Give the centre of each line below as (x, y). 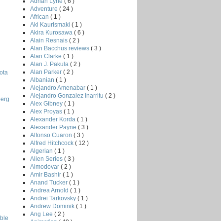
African (40, 17)
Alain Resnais (50, 40)
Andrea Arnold (50, 190)
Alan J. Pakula (50, 64)
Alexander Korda (54, 119)
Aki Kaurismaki (51, 24)
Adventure (45, 9)
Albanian (43, 80)
